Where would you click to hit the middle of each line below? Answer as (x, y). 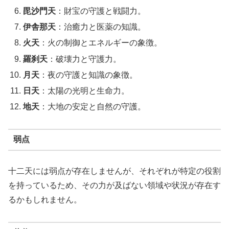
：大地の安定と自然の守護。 (93, 107)
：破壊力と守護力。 (85, 59)
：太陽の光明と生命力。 (85, 90)
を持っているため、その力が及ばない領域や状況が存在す (114, 185)
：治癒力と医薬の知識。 (101, 27)
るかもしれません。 (45, 199)
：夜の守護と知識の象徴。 (89, 75)
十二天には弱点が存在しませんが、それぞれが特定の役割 (114, 171)
